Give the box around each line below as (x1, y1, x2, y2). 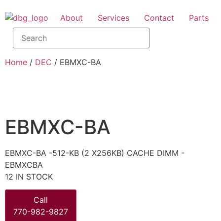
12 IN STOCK (5, 172, 53, 182)
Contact (144, 13, 174, 23)
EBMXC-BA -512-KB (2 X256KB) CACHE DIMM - (5, 148, 184, 158)
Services (98, 13, 129, 23)
